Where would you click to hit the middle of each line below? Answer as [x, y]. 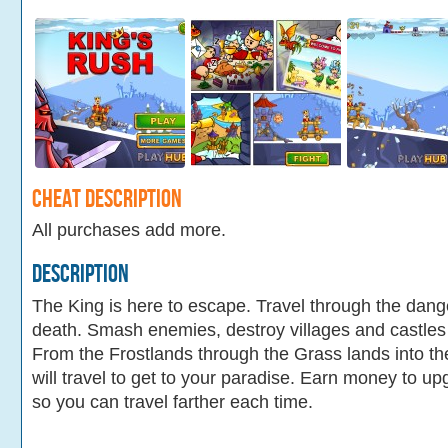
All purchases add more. [129, 230]
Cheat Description [107, 199]
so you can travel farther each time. [172, 401]
